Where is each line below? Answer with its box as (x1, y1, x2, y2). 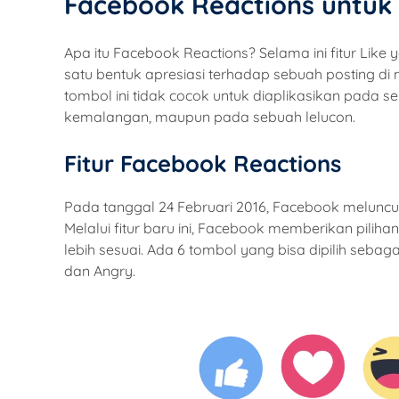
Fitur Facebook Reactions (64, 149, 341, 178)
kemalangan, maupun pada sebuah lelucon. (64, 108, 355, 126)
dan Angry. (64, 262, 135, 281)
